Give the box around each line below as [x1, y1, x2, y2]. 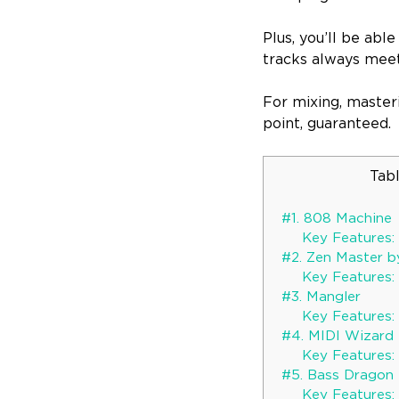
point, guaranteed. [263, 117, 392, 131]
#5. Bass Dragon [281, 369, 395, 383]
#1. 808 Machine [281, 212, 393, 226]
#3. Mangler [281, 290, 362, 305]
